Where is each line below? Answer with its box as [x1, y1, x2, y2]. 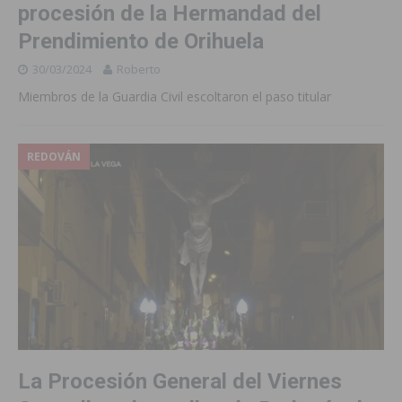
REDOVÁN [27, 149, 81, 165]
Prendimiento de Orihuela [18, 29, 264, 55]
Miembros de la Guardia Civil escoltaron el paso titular [18, 88, 331, 106]
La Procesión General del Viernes [18, 368, 342, 394]
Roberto [117, 61, 161, 78]
